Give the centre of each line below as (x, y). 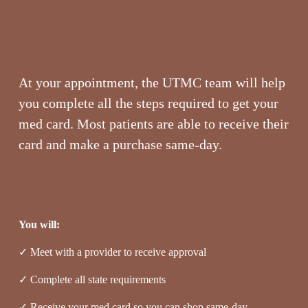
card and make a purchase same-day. (120, 144)
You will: (39, 224)
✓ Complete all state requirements (92, 279)
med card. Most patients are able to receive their (153, 123)
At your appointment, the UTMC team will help (152, 82)
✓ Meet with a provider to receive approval (112, 252)
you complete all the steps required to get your (148, 103)
